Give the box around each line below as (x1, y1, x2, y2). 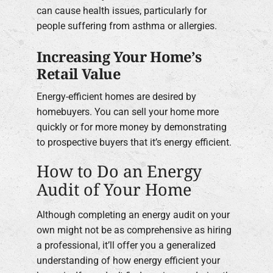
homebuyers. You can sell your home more (37, 106, 219, 118)
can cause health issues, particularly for (37, 4, 207, 16)
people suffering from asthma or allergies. (37, 19, 217, 32)
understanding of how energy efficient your (37, 254, 220, 266)
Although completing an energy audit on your (37, 208, 230, 221)
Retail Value (37, 63, 121, 83)
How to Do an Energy (37, 160, 202, 183)
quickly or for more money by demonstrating (37, 121, 227, 133)
